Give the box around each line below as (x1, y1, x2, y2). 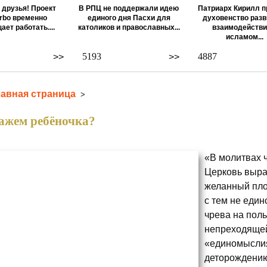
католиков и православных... (77, 23, 180, 32)
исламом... (225, 33, 263, 41)
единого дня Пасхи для (87, 14, 170, 22)
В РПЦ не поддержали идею (79, 4, 179, 13)
